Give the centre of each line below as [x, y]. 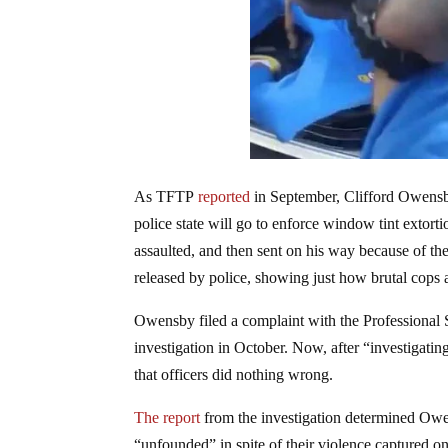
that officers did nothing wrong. [234, 374]
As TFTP [166, 196]
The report [167, 417]
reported [224, 196]
